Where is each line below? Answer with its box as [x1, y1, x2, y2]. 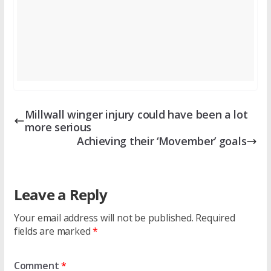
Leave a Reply [13, 184, 107, 205]
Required [195, 211, 235, 225]
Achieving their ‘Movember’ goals [76, 134, 247, 149]
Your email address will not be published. [13, 211, 194, 225]
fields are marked [13, 224, 93, 238]
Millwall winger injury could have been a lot [24, 107, 248, 122]
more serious [24, 120, 92, 135]
